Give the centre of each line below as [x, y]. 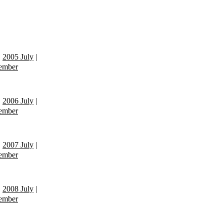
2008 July [18, 188]
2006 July [18, 100]
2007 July [18, 144]
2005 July [18, 56]
